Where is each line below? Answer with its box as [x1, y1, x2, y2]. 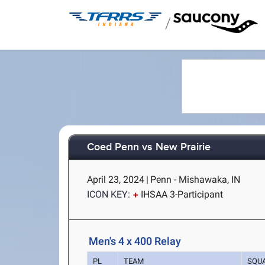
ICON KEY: [87, 189, 131, 200]
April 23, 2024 [87, 174, 145, 185]
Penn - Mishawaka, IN [150, 174, 241, 185]
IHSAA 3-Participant [141, 189, 224, 200]
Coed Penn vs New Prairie [87, 141, 211, 154]
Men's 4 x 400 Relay [89, 235, 182, 247]
